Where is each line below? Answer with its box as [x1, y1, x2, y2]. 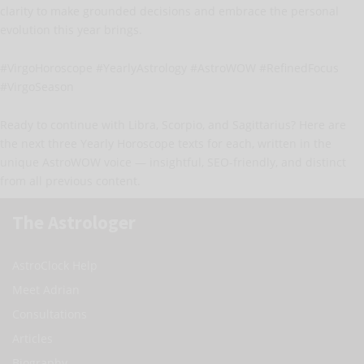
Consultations [12, 305, 87, 322]
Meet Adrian [12, 281, 80, 297]
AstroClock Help [12, 257, 97, 273]
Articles [12, 330, 53, 346]
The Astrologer [12, 210, 136, 234]
